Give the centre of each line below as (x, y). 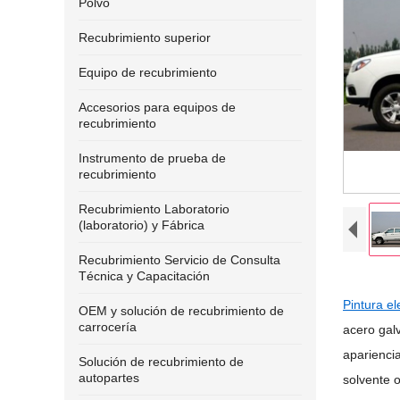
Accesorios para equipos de (157, 107)
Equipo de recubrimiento (148, 72)
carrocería (108, 327)
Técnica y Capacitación (144, 276)
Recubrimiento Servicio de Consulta (179, 260)
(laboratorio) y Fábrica (142, 225)
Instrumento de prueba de (152, 158)
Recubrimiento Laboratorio (154, 209)
